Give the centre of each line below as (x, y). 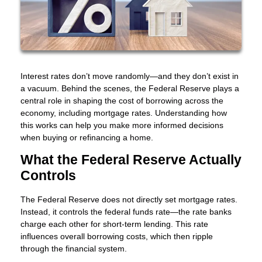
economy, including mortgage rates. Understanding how (124, 113)
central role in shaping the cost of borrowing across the (122, 101)
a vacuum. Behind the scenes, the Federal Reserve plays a (130, 89)
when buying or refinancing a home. (87, 138)
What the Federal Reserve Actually (131, 160)
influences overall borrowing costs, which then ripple (117, 237)
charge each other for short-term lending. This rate (114, 224)
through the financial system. (74, 249)
